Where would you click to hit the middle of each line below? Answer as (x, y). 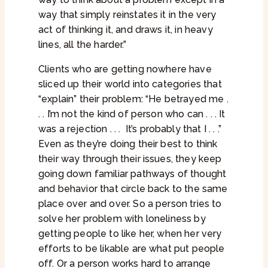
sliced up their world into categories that (130, 84)
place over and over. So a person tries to (130, 204)
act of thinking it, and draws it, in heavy (126, 30)
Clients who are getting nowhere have (125, 69)
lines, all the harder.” (82, 45)
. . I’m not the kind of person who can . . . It (132, 114)
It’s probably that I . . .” (173, 129)
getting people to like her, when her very (130, 234)
